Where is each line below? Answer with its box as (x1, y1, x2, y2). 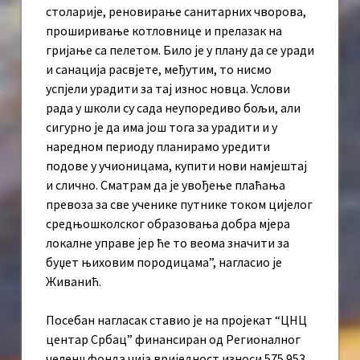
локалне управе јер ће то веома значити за (46, 235, 289, 252)
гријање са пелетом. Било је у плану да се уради (46, 42, 314, 59)
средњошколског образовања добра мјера (46, 215, 290, 232)
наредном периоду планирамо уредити (46, 138, 270, 155)
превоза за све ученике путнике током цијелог (46, 196, 313, 213)
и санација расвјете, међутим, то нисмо (46, 61, 272, 78)
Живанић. (46, 273, 101, 290)
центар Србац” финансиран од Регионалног (46, 331, 301, 348)
